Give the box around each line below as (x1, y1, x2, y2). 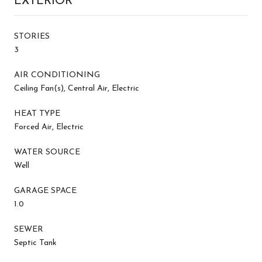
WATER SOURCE (14, 147, 80, 157)
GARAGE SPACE (14, 186, 77, 195)
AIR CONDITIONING (14, 70, 100, 80)
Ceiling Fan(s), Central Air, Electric (14, 84, 139, 93)
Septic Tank (14, 238, 57, 247)
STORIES (14, 32, 50, 41)
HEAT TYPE (14, 109, 60, 118)
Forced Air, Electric (14, 122, 84, 132)
